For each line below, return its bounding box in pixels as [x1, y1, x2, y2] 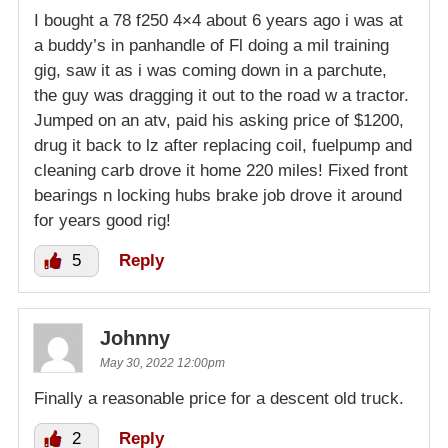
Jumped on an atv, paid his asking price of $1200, [34, 111, 404, 131]
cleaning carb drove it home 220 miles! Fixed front [34, 161, 408, 181]
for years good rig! [34, 211, 171, 231]
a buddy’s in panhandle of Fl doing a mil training [34, 36, 389, 56]
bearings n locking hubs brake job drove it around [34, 186, 402, 206]
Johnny [100, 327, 170, 350]
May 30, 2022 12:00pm [100, 356, 225, 371]
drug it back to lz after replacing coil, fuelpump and [34, 136, 412, 156]
